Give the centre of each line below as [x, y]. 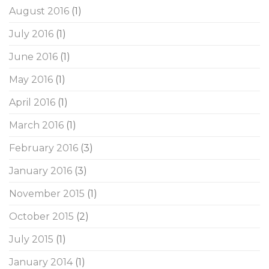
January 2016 [41, 171]
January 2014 [41, 262]
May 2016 [31, 79]
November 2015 [47, 193]
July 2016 [31, 34]
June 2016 [33, 56]
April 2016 [32, 102]
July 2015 [31, 239]
